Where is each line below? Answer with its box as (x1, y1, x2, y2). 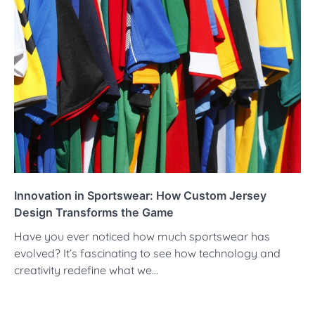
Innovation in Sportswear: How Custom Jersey (14, 188, 266, 202)
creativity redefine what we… (14, 263, 158, 277)
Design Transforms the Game (14, 205, 174, 219)
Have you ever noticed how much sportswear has (14, 229, 270, 243)
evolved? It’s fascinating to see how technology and (14, 246, 281, 260)
